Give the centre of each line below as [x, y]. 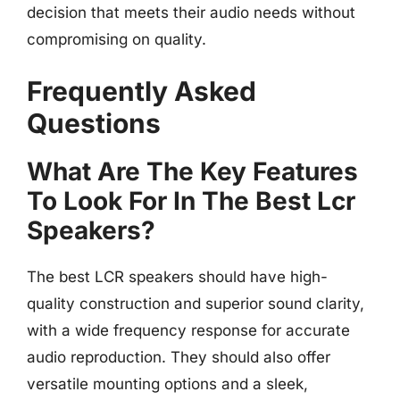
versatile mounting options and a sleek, [167, 384]
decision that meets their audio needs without [191, 12]
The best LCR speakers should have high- [177, 277]
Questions [94, 123]
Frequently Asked [142, 91]
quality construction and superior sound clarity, [196, 304]
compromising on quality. [117, 39]
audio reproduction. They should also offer [179, 357]
